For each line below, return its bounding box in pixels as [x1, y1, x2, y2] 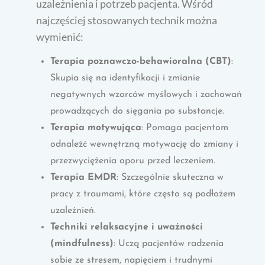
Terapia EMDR [50, 172, 117, 182]
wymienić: [36, 30, 84, 43]
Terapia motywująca [50, 122, 142, 132]
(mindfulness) [50, 238, 114, 248]
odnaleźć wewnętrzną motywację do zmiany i [50, 139, 239, 149]
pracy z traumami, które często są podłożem [50, 189, 236, 199]
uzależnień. [50, 205, 96, 215]
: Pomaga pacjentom [141, 122, 229, 132]
